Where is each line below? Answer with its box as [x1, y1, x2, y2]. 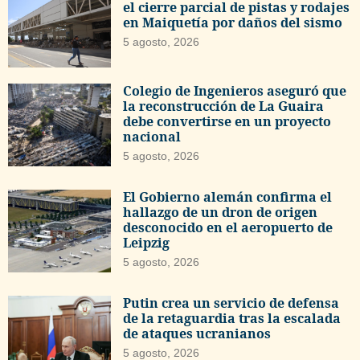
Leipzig [123, 234, 170, 252]
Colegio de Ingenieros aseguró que [123, 82, 347, 100]
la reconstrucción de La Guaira [123, 97, 325, 116]
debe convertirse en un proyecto [123, 112, 332, 131]
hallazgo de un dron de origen [123, 203, 318, 222]
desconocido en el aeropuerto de [123, 219, 333, 237]
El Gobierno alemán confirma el [123, 188, 333, 207]
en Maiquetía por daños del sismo [123, 14, 343, 32]
